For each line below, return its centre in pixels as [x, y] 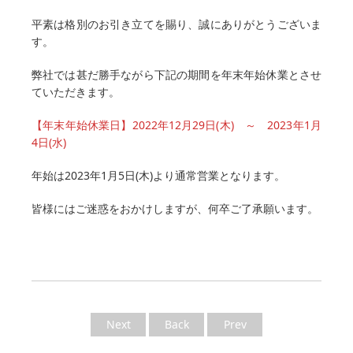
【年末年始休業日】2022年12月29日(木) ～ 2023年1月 [176, 125]
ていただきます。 [76, 92]
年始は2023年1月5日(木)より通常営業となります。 [158, 175]
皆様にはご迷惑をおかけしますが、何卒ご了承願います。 [175, 208]
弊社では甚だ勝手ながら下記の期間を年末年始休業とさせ [176, 74]
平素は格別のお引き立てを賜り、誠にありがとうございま [176, 24]
